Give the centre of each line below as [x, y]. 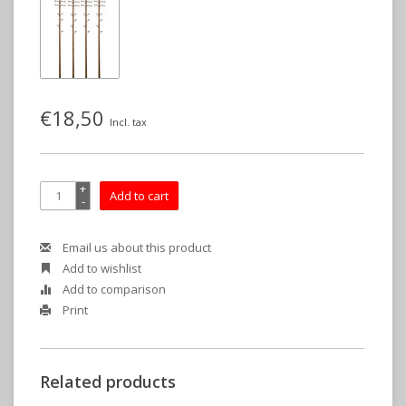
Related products [108, 382]
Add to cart [139, 196]
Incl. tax [128, 122]
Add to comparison [113, 289]
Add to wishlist [101, 268]
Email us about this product [135, 247]
